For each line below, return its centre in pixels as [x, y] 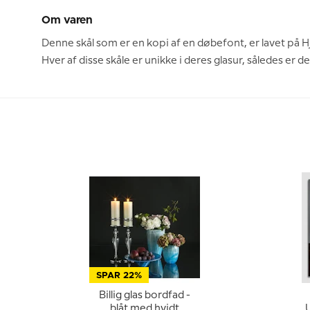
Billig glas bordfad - [144, 295]
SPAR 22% [119, 276]
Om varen [67, 20]
